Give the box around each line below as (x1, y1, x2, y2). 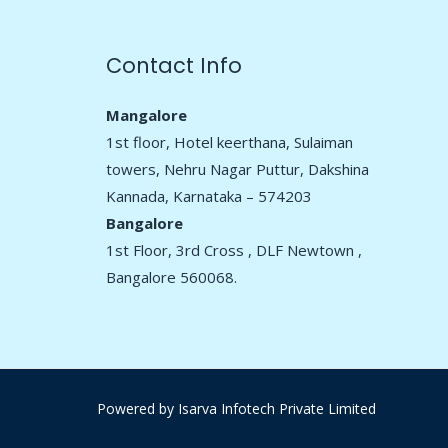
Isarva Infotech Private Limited (178, 398, 376, 418)
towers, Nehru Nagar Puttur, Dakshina (106, 158, 369, 179)
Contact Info (106, 50, 242, 80)
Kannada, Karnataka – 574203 (106, 185, 312, 206)
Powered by (97, 398, 178, 418)
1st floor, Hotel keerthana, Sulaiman (106, 131, 353, 152)
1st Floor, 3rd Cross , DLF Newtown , (106, 239, 362, 260)
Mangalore (106, 104, 187, 125)
